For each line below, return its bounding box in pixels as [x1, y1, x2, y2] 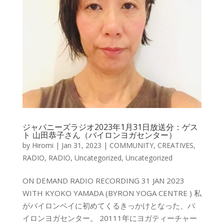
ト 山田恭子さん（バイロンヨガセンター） [22, 129, 176, 140]
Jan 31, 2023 [61, 140, 101, 150]
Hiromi [31, 140, 53, 150]
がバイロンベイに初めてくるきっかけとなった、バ [22, 200, 195, 210]
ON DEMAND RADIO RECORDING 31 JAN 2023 [22, 175, 184, 185]
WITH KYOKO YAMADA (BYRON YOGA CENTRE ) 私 [22, 187, 201, 198]
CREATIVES [157, 140, 193, 150]
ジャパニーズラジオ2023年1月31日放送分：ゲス [22, 121, 198, 132]
